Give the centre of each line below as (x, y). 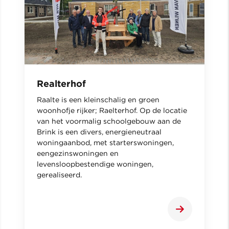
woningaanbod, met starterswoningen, (105, 143)
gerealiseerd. (59, 175)
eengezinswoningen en (78, 154)
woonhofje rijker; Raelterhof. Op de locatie (112, 111)
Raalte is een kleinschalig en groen (98, 100)
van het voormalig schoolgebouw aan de (109, 121)
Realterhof (61, 84)
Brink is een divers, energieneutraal (99, 132)
